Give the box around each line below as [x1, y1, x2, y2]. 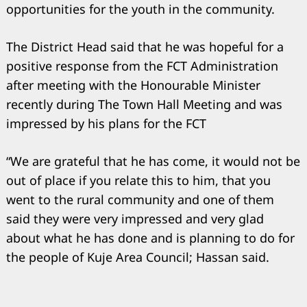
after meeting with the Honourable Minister [6, 77, 260, 94]
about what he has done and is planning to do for [6, 230, 295, 247]
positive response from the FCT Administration [6, 58, 278, 75]
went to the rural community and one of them [6, 191, 274, 208]
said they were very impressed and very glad [6, 210, 264, 228]
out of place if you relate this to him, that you [6, 172, 271, 189]
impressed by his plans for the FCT [6, 115, 206, 132]
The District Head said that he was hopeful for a [6, 38, 284, 56]
